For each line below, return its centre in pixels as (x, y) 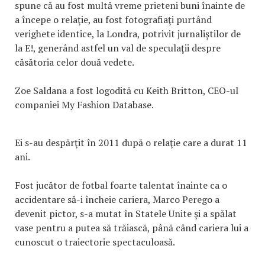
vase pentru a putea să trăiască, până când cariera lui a (132, 228)
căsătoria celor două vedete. (75, 62)
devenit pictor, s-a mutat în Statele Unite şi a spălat (126, 214)
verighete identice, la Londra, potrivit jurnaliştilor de (128, 34)
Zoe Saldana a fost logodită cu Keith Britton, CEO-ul (127, 91)
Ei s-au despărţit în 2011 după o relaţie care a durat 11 (131, 143)
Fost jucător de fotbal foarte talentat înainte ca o (121, 185)
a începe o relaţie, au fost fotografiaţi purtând (113, 20)
